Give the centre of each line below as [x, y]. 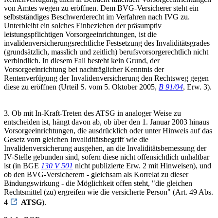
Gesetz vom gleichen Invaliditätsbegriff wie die [76, 139]
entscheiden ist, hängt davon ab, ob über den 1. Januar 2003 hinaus [107, 122]
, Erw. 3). [197, 87]
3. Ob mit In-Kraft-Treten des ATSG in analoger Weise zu [92, 113]
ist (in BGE [22, 165]
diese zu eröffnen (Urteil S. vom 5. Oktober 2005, [81, 87]
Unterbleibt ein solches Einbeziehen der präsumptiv [83, 25]
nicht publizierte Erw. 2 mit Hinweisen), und [142, 165]
